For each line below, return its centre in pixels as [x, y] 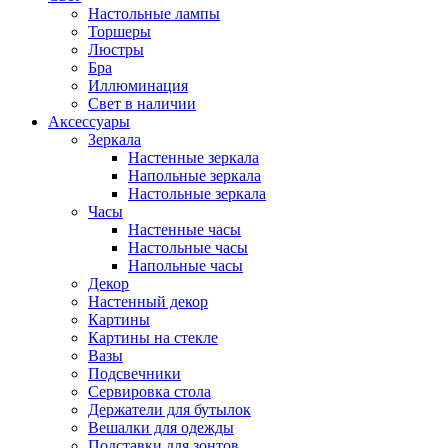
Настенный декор [148, 301]
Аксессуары [89, 121]
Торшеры [119, 31]
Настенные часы [184, 229]
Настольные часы [188, 247]
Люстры [116, 49]
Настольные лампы [154, 13]
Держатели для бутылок [169, 409]
